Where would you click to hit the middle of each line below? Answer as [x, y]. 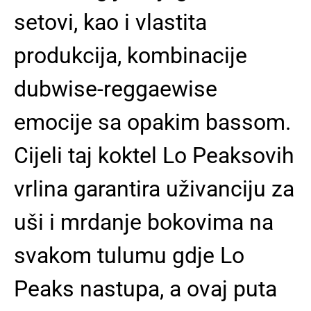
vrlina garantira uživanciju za [154, 188]
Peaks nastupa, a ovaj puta [145, 288]
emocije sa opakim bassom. [152, 122]
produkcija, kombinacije [131, 55]
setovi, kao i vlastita [110, 22]
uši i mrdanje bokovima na [144, 222]
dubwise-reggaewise [116, 89]
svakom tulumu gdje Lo [129, 255]
